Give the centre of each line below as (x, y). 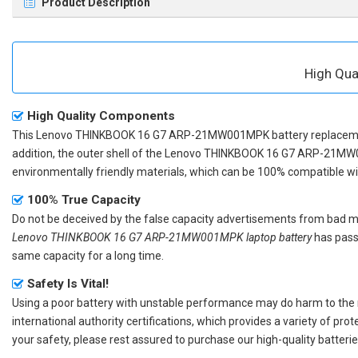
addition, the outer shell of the (88, 153)
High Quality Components (101, 115)
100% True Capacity (84, 199)
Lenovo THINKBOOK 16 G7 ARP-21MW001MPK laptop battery (162, 237)
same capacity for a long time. (88, 255)
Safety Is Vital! (68, 283)
